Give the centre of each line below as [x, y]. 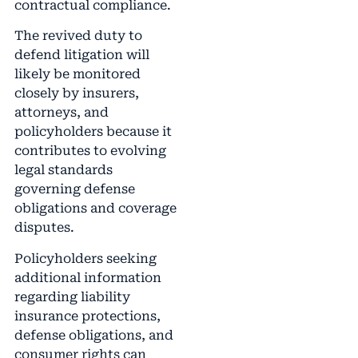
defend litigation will [82, 55]
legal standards [63, 170]
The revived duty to [78, 36]
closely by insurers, [76, 93]
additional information [88, 277]
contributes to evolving [90, 151]
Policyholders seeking [85, 258]
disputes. [44, 228]
